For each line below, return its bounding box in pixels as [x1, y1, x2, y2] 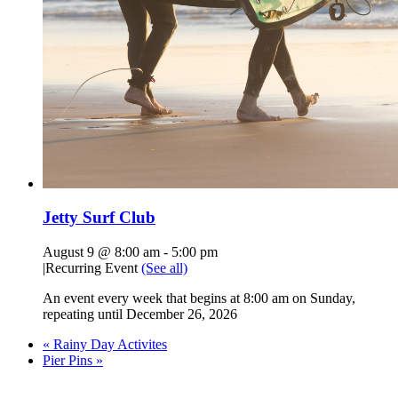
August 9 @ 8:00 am [43, 244, 160, 260]
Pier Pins [43, 353, 96, 369]
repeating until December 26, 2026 [43, 306, 237, 322]
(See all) [141, 260, 187, 276]
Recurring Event [45, 260, 141, 276]
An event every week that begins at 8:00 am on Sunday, [43, 291, 355, 306]
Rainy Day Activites [50, 337, 167, 353]
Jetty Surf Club [43, 208, 155, 227]
